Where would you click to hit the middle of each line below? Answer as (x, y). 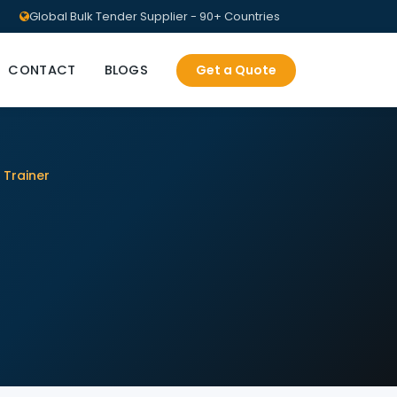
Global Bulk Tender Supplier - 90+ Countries (155, 16)
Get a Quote (236, 70)
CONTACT (42, 70)
